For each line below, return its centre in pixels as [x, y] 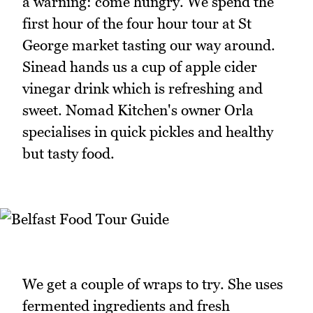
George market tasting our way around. [149, 45]
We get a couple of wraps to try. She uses [153, 284]
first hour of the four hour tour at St [137, 24]
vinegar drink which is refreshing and [143, 89]
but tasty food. [68, 154]
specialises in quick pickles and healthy [148, 132]
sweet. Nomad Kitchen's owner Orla [138, 110]
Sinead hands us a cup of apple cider [140, 67]
